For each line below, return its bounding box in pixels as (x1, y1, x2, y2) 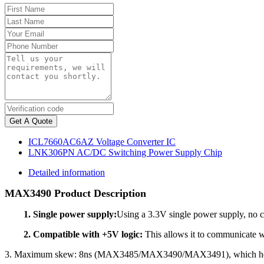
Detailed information (28, 167, 105, 178)
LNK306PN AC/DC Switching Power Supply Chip (28, 147, 222, 158)
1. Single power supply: (24, 209, 117, 220)
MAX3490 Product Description (5, 187, 146, 200)
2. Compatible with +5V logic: (24, 229, 143, 240)
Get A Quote (9, 117, 52, 126)
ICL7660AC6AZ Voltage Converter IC (28, 137, 176, 147)
